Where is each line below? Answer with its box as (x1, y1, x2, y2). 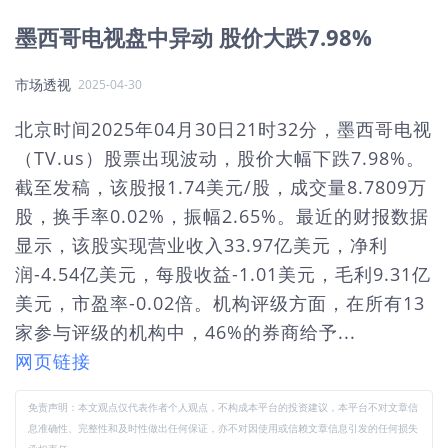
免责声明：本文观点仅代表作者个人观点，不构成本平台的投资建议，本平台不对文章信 (28, 401, 418, 414)
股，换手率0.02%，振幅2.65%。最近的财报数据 (15, 204, 429, 228)
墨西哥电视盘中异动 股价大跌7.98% (15, 22, 372, 52)
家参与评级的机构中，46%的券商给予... (15, 320, 356, 344)
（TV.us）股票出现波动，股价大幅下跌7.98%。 (15, 146, 425, 170)
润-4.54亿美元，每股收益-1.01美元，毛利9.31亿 (15, 262, 431, 286)
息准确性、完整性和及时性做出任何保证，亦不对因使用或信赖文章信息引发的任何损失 (28, 422, 418, 435)
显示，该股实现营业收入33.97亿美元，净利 (15, 233, 388, 257)
